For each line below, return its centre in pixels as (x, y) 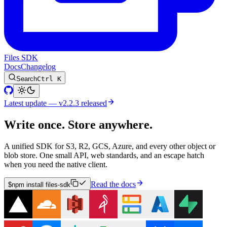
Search (27, 79)
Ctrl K (49, 79)
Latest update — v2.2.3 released (55, 103)
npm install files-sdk (41, 184)
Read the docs (113, 184)
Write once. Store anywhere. (78, 124)
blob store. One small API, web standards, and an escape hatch (104, 155)
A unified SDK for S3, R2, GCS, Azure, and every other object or (110, 146)
